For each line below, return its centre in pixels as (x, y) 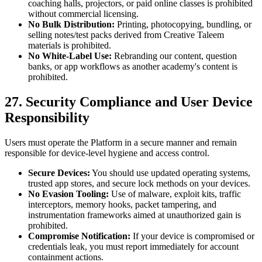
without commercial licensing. (83, 13)
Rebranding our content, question (174, 56)
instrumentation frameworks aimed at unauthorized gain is (135, 215)
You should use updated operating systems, (170, 173)
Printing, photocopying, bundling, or (183, 24)
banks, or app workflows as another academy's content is (133, 66)
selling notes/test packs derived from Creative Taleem (126, 35)
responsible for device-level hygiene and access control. (107, 153)
